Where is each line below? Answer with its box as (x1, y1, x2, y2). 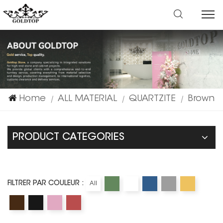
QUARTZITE (129, 94, 176, 104)
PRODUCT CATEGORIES (12, 132, 124, 142)
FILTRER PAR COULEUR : (7, 180, 84, 187)
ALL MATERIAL (58, 94, 117, 104)
